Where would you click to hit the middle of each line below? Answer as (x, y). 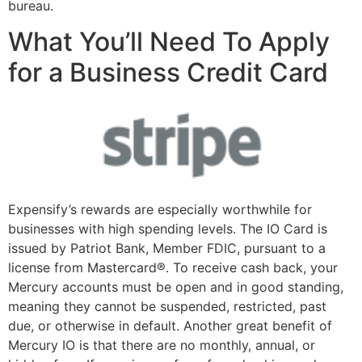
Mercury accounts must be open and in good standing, (176, 287)
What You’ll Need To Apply (169, 42)
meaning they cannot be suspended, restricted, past (167, 307)
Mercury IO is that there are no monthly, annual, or (162, 345)
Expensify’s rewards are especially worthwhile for (160, 210)
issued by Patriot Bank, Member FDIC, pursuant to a (167, 248)
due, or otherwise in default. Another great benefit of (170, 326)
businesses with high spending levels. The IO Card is (168, 229)
